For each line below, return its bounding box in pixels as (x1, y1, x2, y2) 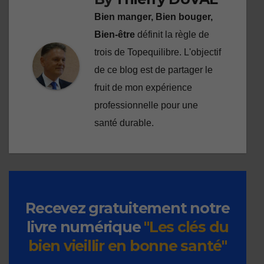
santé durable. (94, 118, 154, 128)
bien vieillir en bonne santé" (28, 237, 227, 255)
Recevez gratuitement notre (25, 199, 230, 217)
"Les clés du (144, 218, 229, 236)
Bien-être (94, 29, 137, 40)
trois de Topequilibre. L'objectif (94, 47, 221, 58)
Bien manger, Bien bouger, (94, 12, 213, 22)
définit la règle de (137, 29, 209, 40)
